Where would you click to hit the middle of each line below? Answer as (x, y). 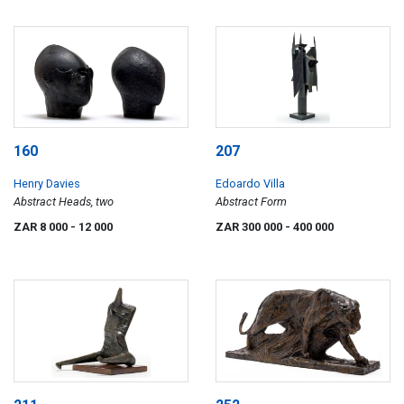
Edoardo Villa (250, 184)
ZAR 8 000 (42, 227)
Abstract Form (251, 202)
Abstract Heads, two (64, 202)
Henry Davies (47, 184)
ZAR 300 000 (250, 227)
